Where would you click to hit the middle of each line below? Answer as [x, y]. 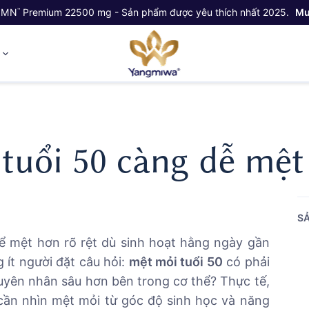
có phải [246, 262]
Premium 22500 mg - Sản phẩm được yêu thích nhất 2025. [156, 12]
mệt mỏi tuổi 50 [176, 262]
